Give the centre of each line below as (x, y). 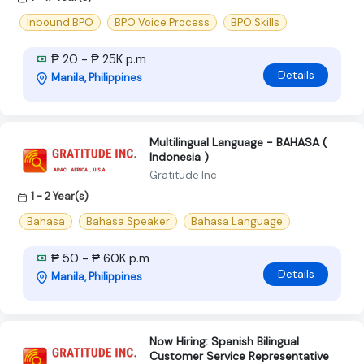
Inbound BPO (60, 23)
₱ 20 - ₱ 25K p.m (97, 60)
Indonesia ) (179, 157)
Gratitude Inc (183, 175)
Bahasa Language (237, 222)
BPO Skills (255, 23)
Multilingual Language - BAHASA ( (238, 143)
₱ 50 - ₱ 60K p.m (99, 259)
